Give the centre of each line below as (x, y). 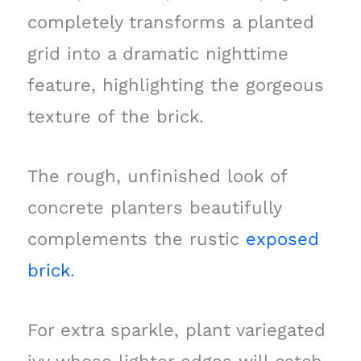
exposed (282, 239)
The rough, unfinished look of (157, 176)
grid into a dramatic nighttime (158, 53)
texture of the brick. (115, 116)
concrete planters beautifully (154, 207)
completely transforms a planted (170, 22)
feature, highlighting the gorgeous (175, 85)
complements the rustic (136, 239)
